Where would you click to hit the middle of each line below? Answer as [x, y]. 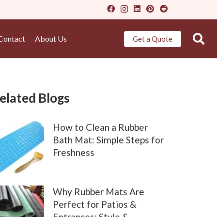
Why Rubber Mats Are [99, 192]
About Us [51, 39]
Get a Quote [152, 39]
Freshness [74, 152]
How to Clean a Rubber [101, 127]
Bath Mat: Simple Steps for [108, 140]
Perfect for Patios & [95, 204]
